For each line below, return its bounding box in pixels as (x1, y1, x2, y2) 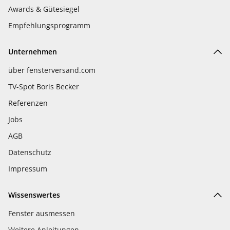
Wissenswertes (8, 189, 60, 200)
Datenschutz (8, 147, 51, 157)
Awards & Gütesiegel (8, 4, 80, 14)
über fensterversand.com (8, 65, 95, 75)
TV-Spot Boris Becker (8, 81, 79, 91)
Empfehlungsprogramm (8, 20, 90, 30)
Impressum (8, 163, 47, 174)
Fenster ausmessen (8, 208, 75, 218)
